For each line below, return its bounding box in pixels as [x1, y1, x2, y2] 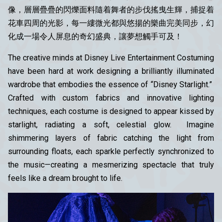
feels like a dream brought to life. [8, 173, 122, 183]
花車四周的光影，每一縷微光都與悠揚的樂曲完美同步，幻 [8, 18, 214, 28]
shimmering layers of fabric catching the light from [8, 133, 214, 143]
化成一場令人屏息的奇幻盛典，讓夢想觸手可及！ [8, 31, 182, 41]
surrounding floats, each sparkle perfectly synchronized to [8, 146, 214, 156]
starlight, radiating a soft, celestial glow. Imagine [8, 119, 214, 129]
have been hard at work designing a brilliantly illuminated [8, 66, 214, 76]
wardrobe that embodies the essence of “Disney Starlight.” [8, 79, 214, 89]
